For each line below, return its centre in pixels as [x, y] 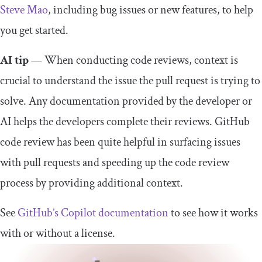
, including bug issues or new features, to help [151, 10]
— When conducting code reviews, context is [133, 60]
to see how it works [213, 213]
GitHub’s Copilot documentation [93, 213]
